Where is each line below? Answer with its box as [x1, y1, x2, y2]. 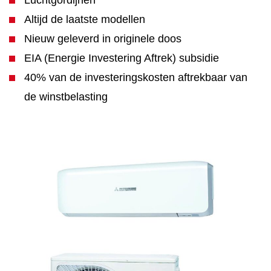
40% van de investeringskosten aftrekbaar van [24, 71, 247, 83]
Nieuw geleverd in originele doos [24, 33, 181, 45]
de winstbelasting [24, 91, 108, 103]
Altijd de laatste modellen [24, 13, 145, 25]
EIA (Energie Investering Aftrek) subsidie [24, 52, 219, 64]
